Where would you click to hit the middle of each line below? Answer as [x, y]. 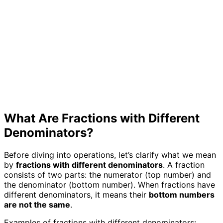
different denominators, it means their [76, 194]
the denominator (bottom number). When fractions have [110, 184]
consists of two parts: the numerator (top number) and [108, 174]
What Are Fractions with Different [102, 118]
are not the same [37, 204]
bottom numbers [182, 194]
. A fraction [184, 165]
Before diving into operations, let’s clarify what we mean [110, 155]
